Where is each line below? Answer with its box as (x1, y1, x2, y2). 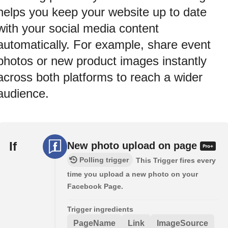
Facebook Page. (67, 182, 123, 191)
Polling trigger (79, 156, 129, 164)
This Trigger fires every (136, 156, 216, 165)
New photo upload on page (67, 140, 200, 152)
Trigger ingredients (67, 205, 133, 214)
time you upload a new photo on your (67, 170, 198, 179)
